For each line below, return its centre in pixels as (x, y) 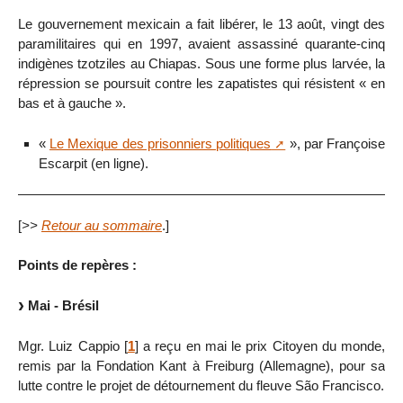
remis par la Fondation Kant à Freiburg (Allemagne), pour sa (201, 365)
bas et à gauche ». (72, 103)
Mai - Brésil (63, 306)
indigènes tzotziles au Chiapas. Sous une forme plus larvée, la (201, 64)
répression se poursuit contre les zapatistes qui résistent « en (201, 84)
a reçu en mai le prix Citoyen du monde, (261, 345)
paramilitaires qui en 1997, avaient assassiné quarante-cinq (201, 44)
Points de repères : (77, 265)
